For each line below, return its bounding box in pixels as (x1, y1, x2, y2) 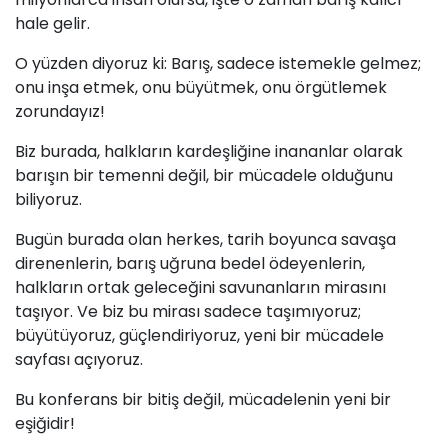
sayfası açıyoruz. (15, 348, 143, 372)
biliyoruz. (15, 188, 82, 212)
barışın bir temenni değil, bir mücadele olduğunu (15, 164, 393, 188)
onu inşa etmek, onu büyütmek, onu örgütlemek (15, 76, 387, 100)
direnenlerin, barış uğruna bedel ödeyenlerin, (15, 252, 365, 276)
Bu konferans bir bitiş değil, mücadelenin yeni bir (15, 388, 391, 412)
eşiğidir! (15, 412, 75, 436)
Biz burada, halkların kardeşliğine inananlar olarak (15, 140, 403, 164)
